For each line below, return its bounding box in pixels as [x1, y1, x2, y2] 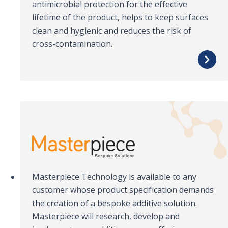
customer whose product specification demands [32, 184, 214, 196]
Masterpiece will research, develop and [32, 211, 180, 222]
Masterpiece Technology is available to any [32, 171, 197, 183]
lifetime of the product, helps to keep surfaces [32, 12, 209, 23]
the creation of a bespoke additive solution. [32, 197, 197, 209]
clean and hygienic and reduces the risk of [32, 25, 192, 37]
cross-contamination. [32, 38, 113, 50]
